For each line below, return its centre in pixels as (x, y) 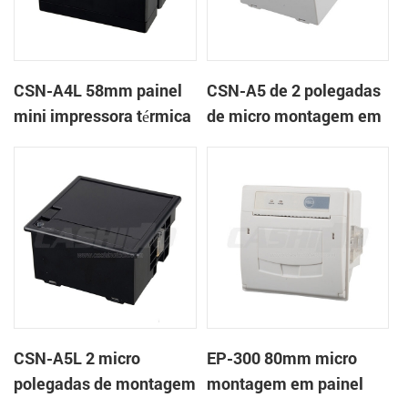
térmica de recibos (274, 166)
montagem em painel (286, 383)
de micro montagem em (295, 115)
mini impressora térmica (103, 115)
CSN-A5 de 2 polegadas (294, 90)
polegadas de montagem (105, 383)
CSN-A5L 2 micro (77, 357)
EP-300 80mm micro (282, 357)
